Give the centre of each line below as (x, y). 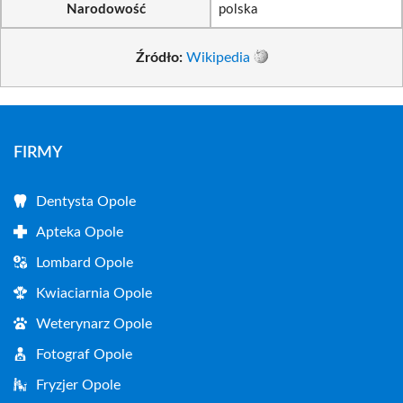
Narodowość (106, 9)
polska (238, 9)
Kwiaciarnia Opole (94, 293)
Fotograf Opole (84, 354)
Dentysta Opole (86, 201)
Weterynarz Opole (94, 323)
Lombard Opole (85, 262)
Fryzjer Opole (78, 385)
